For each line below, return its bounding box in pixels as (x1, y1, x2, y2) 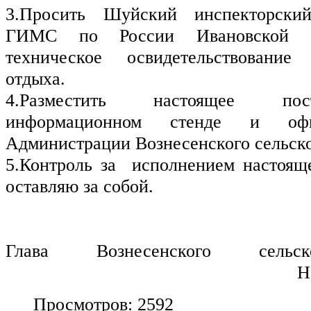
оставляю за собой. (6, 176, 153, 196)
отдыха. (6, 68, 65, 89)
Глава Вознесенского (6, 240, 259, 261)
